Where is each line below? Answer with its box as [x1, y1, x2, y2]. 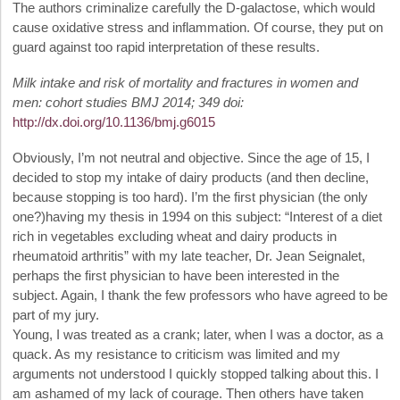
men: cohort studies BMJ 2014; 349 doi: [12, 95, 244, 111]
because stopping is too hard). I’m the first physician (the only [12, 189, 368, 205]
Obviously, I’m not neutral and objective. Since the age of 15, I [12, 150, 370, 166]
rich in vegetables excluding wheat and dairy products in [12, 229, 337, 245]
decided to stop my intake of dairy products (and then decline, [12, 170, 369, 186]
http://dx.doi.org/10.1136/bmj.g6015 [12, 114, 215, 130]
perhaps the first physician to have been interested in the [12, 268, 339, 284]
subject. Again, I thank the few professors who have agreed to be [12, 287, 387, 304]
